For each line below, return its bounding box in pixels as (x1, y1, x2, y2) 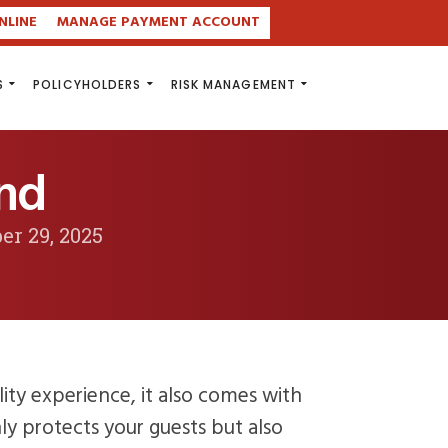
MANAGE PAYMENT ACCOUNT (56, 11, 260, 34)
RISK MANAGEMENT (170, 76, 296, 93)
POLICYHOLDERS (33, 76, 142, 93)
